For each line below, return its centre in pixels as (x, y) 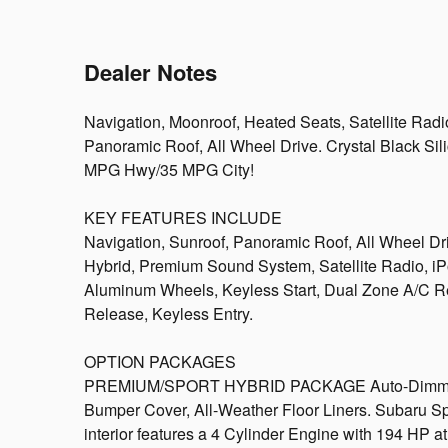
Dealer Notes (150, 71)
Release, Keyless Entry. (168, 313)
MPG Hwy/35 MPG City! (169, 169)
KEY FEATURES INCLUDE (183, 217)
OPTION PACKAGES (160, 361)
